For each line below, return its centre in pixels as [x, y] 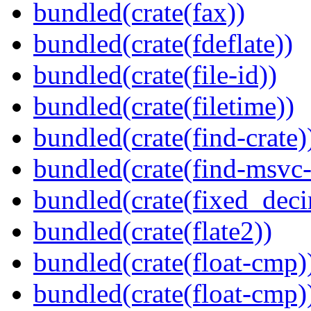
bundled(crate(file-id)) [155, 75]
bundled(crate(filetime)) [164, 106]
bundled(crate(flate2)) [153, 231]
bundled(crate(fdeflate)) [163, 44]
